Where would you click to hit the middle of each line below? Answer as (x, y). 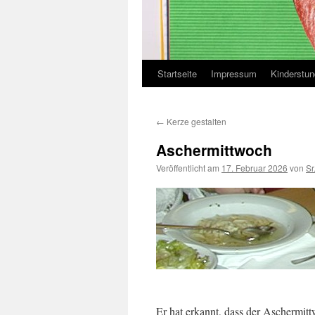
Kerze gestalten (195, 121)
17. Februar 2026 (255, 168)
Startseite (177, 73)
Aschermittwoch (214, 150)
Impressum (234, 73)
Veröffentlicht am (188, 168)
